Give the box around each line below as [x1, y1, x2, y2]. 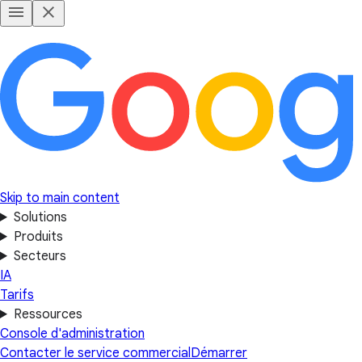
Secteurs [13, 248, 66, 264]
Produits [13, 229, 63, 245]
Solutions [13, 209, 67, 225]
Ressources [13, 306, 82, 322]
